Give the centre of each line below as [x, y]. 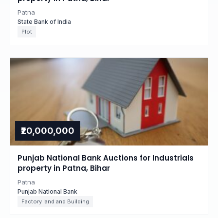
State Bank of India [44, 22]
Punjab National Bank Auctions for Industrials [106, 158]
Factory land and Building [55, 201]
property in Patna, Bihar [64, 168]
